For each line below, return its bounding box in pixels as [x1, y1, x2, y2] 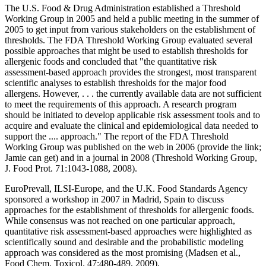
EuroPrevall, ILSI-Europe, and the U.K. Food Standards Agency [5, 183, 248, 194]
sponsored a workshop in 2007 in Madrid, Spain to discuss [5, 194, 224, 204]
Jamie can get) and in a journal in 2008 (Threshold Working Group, [5, 152, 257, 163]
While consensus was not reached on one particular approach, [5, 215, 235, 226]
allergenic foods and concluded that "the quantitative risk [5, 56, 217, 66]
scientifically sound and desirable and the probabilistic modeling [5, 236, 243, 247]
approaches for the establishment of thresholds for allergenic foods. [5, 204, 254, 215]
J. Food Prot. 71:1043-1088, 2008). [5, 163, 137, 173]
